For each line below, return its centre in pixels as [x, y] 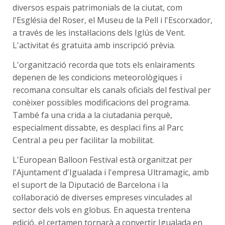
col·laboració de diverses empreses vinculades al [102, 198]
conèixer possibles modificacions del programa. [101, 103]
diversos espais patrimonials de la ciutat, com [97, 8]
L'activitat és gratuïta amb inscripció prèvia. [94, 45]
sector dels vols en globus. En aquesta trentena [101, 210]
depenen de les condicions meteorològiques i [97, 78]
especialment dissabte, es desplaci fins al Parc [98, 128]
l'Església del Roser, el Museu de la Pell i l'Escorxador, [113, 20]
